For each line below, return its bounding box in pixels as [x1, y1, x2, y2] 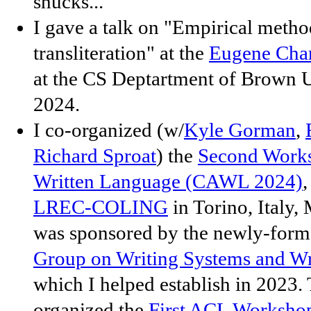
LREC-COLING [33, 196, 168, 218]
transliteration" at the [33, 42, 209, 64]
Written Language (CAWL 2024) [33, 171, 303, 192]
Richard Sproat [33, 145, 156, 167]
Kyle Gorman [184, 119, 296, 141]
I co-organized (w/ [33, 119, 184, 141]
